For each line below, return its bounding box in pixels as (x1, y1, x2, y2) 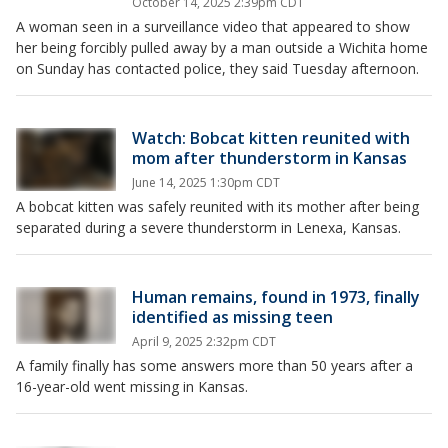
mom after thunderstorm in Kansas (132, 147, 407, 169)
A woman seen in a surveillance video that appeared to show (16, 17, 410, 36)
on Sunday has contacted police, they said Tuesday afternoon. (16, 59, 419, 78)
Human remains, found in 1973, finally (132, 286, 420, 308)
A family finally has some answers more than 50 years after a (16, 356, 413, 375)
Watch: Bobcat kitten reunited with (132, 127, 410, 149)
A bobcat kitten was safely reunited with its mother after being (16, 197, 419, 216)
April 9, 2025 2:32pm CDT (132, 333, 276, 350)
